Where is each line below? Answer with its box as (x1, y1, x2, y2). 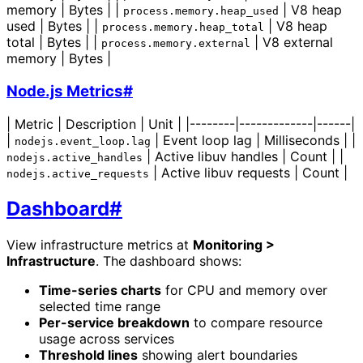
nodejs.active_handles (6, 151, 143, 164)
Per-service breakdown (39, 314, 190, 331)
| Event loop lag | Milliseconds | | (151, 131, 356, 148)
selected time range (39, 297, 160, 314)
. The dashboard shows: (96, 252, 241, 269)
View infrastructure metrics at (6, 236, 193, 253)
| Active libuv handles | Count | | (143, 147, 344, 164)
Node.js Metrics (6, 82, 123, 101)
